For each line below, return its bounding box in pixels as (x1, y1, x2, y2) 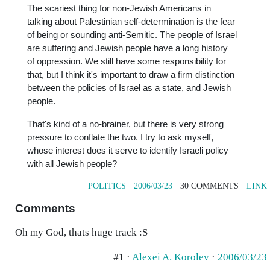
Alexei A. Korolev (132, 251, 209, 263)
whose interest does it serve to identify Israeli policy (27, 145, 228, 155)
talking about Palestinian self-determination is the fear (27, 16, 235, 27)
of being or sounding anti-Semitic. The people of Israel (27, 30, 237, 40)
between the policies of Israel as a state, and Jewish (27, 83, 231, 93)
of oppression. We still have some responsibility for (27, 56, 226, 66)
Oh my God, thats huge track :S (15, 227, 148, 238)
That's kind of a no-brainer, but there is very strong (27, 119, 224, 129)
